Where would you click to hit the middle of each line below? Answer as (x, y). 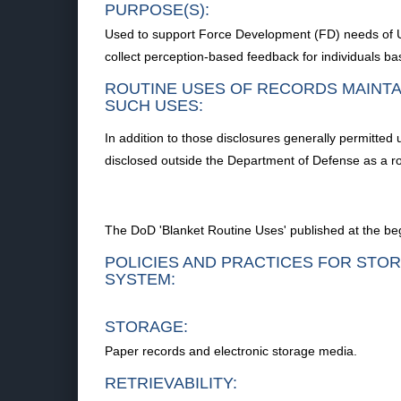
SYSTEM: (140, 279)
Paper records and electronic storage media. (231, 351)
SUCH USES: (154, 106)
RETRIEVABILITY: (171, 383)
